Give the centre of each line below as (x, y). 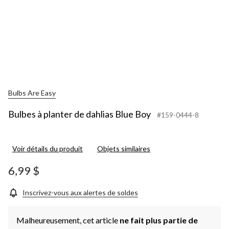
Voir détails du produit (48, 149)
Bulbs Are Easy (32, 93)
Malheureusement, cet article (68, 220)
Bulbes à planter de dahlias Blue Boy (79, 114)
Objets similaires (124, 149)
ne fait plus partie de (159, 220)
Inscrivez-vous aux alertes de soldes (80, 193)
